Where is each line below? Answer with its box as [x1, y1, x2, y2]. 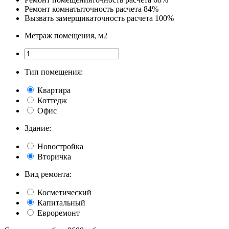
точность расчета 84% [82, 4, 158, 13]
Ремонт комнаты [25, 4, 82, 13]
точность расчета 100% [94, 13, 174, 22]
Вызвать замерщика [25, 13, 94, 22]
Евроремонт [37, 208, 80, 217]
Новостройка [37, 142, 83, 151]
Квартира [37, 85, 71, 95]
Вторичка [37, 152, 71, 161]
